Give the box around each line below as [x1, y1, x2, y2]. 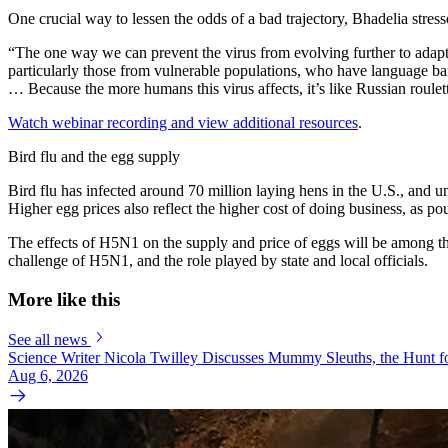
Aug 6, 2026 [8, 367, 88, 385]
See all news [8, 331, 87, 349]
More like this [8, 288, 120, 310]
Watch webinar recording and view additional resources [8, 113, 358, 131]
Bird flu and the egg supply [8, 147, 180, 165]
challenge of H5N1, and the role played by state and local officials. [8, 251, 428, 269]
